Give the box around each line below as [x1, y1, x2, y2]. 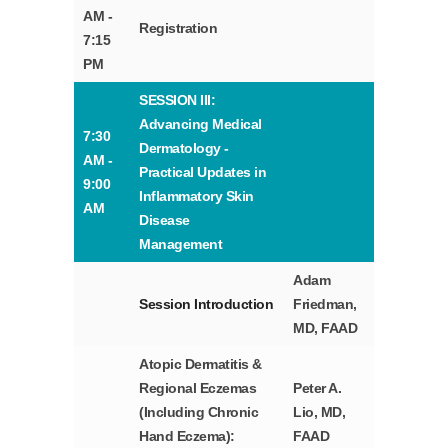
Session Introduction [139, 296, 274, 313]
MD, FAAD [293, 320, 358, 337]
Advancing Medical [139, 116, 262, 133]
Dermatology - [139, 140, 229, 157]
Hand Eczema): [139, 428, 235, 445]
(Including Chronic [139, 404, 259, 421]
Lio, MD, [293, 404, 346, 421]
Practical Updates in [139, 164, 267, 181]
